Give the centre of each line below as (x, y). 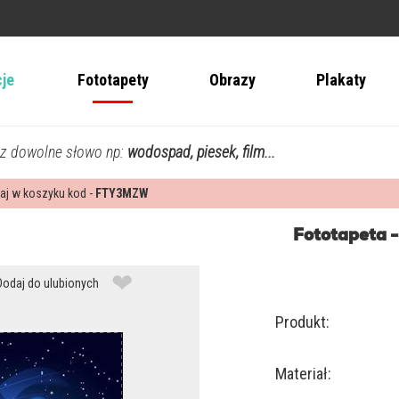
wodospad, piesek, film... (201, 152)
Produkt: (303, 322)
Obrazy (232, 80)
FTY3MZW (122, 194)
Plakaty (341, 80)
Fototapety (113, 80)
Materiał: (304, 374)
